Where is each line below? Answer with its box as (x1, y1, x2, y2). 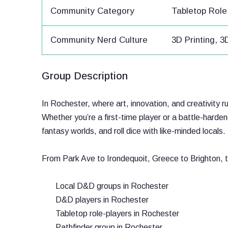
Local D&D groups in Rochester (55, 182, 168, 190)
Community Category (50, 6, 134, 16)
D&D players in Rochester (55, 195, 149, 204)
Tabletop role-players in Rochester (55, 209, 179, 218)
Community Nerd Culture (50, 35, 148, 45)
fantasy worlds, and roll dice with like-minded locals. (42, 127, 225, 135)
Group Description (42, 70, 128, 81)
